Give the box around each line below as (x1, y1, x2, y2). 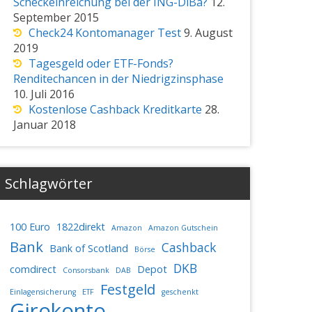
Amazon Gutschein (148, 222, 218, 233)
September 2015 (13, 9, 99, 25)
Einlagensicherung (9, 286, 76, 297)
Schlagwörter (4, 173, 93, 193)
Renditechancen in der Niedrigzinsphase (13, 70, 224, 86)
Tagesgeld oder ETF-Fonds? (28, 55, 173, 71)
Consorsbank (62, 265, 109, 275)
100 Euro (9, 219, 50, 233)
